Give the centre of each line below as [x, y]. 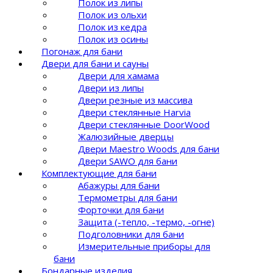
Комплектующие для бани [99, 173]
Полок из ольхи [112, 14]
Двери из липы [111, 87]
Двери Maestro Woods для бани [149, 148]
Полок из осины [113, 39]
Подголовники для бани [131, 234]
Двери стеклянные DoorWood [144, 124]
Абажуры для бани [119, 185]
